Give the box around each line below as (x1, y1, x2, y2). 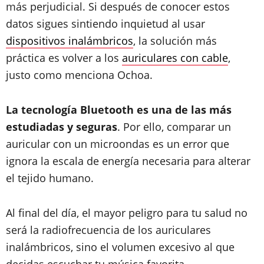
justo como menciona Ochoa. (6, 67, 153, 82)
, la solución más (133, 33, 217, 48)
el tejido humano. (6, 170, 94, 185)
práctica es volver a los (6, 50, 122, 65)
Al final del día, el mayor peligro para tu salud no (6, 205, 247, 220)
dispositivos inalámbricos (6, 33, 133, 48)
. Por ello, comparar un (117, 119, 231, 134)
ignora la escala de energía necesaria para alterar (6, 153, 250, 168)
